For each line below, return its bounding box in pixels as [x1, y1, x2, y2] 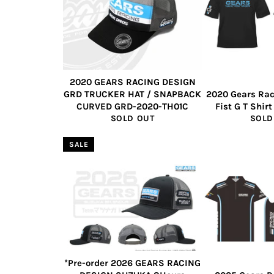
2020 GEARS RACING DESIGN [69, 76, 196, 87]
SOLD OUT [110, 113, 155, 124]
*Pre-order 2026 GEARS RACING [64, 257, 201, 268]
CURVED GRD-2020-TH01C [76, 101, 188, 112]
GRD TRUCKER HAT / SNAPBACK [64, 89, 201, 100]
